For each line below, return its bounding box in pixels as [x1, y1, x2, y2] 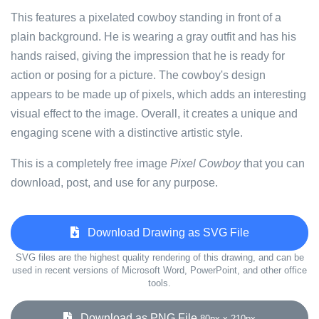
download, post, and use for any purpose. [11, 177, 218, 189]
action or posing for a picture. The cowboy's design [11, 69, 266, 81]
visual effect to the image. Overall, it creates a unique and [11, 108, 298, 120]
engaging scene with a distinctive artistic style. [11, 127, 243, 139]
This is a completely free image [11, 157, 170, 169]
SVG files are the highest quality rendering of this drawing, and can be [15, 252, 304, 263]
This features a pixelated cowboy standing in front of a [11, 11, 281, 23]
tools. [148, 278, 171, 288]
